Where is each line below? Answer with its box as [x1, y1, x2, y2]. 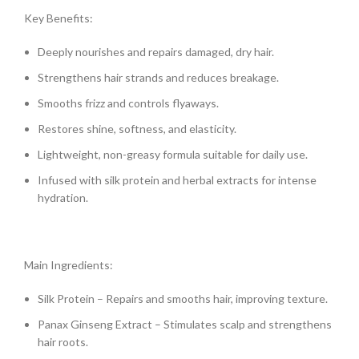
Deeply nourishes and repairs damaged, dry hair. [38, 45, 274, 59]
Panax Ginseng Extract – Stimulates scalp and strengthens [38, 317, 332, 332]
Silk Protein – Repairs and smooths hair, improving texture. [38, 292, 328, 306]
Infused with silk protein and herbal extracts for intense [38, 173, 317, 188]
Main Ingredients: [24, 258, 113, 272]
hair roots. [38, 335, 88, 349]
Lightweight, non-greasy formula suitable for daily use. [38, 147, 308, 162]
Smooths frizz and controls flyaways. [38, 96, 219, 111]
